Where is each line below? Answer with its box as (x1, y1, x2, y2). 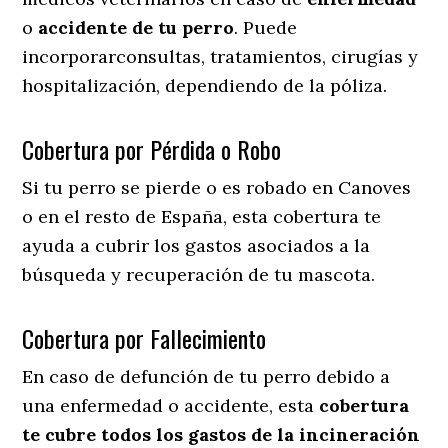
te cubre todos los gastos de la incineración (22, 422, 421, 446)
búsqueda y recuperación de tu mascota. (22, 262, 381, 286)
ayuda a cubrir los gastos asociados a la (22, 233, 371, 257)
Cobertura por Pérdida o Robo (22, 130, 282, 167)
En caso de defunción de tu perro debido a (22, 364, 391, 388)
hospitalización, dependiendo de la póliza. (22, 73, 388, 97)
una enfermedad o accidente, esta (22, 393, 320, 417)
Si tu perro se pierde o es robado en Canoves (22, 175, 412, 199)
